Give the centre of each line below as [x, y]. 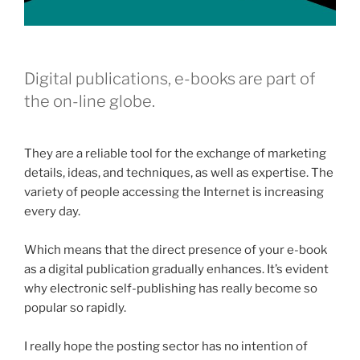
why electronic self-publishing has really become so [171, 289]
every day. [52, 212]
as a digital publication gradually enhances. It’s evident [176, 270]
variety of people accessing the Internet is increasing [174, 192]
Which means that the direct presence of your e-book [176, 250]
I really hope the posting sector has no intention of [166, 347]
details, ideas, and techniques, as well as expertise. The [179, 173]
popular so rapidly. [75, 308]
